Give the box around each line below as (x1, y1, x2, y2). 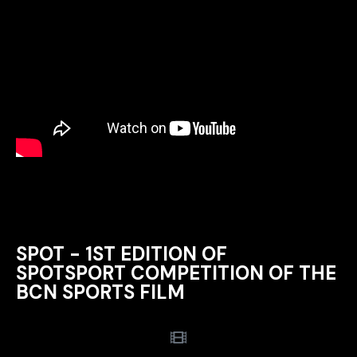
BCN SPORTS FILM (16, 279, 185, 304)
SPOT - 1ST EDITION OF (16, 241, 227, 266)
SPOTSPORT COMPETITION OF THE (16, 260, 336, 285)
